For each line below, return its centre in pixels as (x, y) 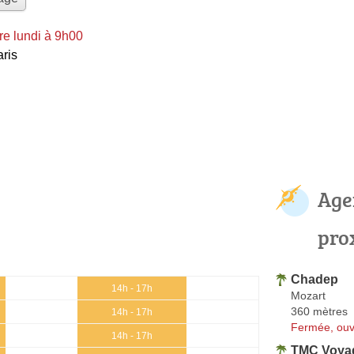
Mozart (308, 295)
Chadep (314, 279)
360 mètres (319, 311)
